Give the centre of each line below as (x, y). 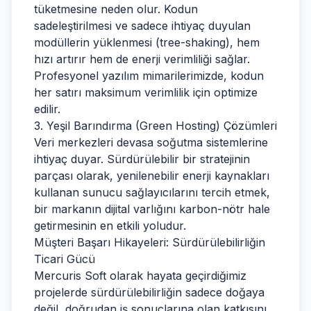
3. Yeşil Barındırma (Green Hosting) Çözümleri (155, 126)
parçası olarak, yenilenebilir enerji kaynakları (152, 176)
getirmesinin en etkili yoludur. (110, 226)
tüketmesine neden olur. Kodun (116, 9)
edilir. (47, 109)
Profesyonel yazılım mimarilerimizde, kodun (149, 76)
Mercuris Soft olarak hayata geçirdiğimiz (140, 276)
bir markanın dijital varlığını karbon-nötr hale (152, 209)
